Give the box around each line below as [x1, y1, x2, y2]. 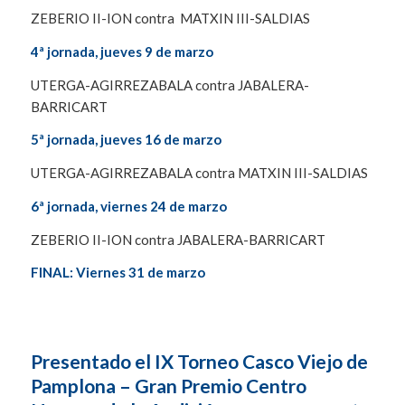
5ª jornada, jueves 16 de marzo [30, 131, 221, 148]
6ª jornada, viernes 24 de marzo [30, 197, 227, 214]
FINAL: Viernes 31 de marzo [30, 264, 205, 281]
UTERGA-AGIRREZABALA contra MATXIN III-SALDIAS [30, 165, 368, 182]
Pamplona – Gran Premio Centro [30, 374, 306, 398]
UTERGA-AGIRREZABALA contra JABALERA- [30, 76, 309, 93]
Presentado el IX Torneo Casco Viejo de [30, 350, 368, 373]
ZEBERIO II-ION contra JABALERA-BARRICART [30, 231, 325, 248]
